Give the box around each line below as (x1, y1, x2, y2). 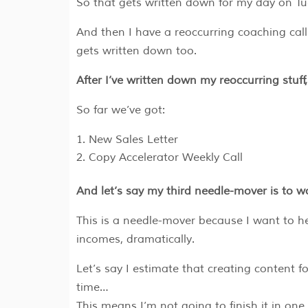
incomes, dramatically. (76, 232, 195, 247)
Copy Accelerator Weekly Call (88, 151, 243, 165)
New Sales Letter (88, 133, 178, 147)
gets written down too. (76, 44, 197, 58)
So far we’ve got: (76, 103, 165, 118)
